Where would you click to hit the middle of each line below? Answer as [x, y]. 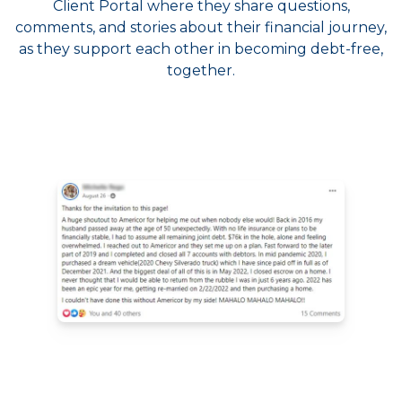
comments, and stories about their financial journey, [201, 27]
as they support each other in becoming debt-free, [201, 48]
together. [201, 70]
